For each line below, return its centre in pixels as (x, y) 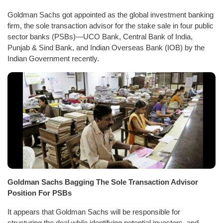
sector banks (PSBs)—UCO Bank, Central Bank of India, (100, 36)
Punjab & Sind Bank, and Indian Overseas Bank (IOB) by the (106, 47)
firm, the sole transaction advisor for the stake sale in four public (111, 25)
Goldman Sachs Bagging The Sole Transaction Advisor (103, 182)
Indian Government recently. (53, 58)
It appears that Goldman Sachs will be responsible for (94, 212)
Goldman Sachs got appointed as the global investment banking (111, 14)
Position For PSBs (40, 193)
